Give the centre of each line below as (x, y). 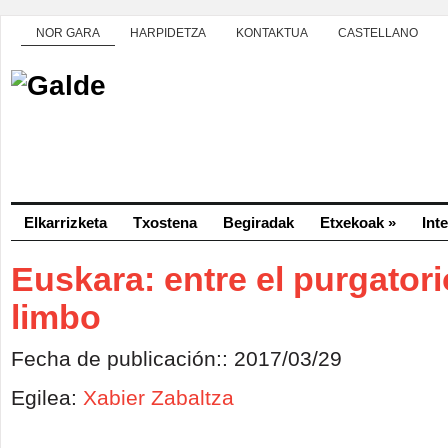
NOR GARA (68, 33)
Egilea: (47, 397)
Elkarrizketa (65, 222)
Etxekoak (352, 222)
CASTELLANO (378, 33)
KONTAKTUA (272, 33)
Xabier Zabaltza (158, 397)
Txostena (165, 222)
